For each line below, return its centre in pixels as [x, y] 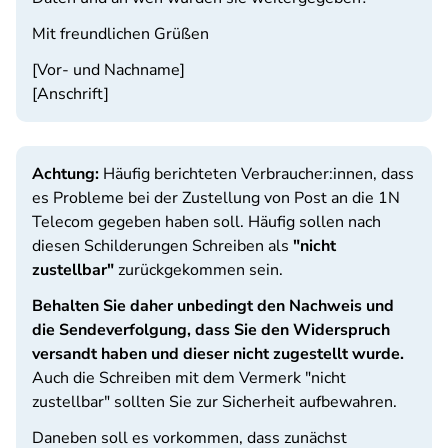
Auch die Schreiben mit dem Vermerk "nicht [189, 378]
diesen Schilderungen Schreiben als [162, 246]
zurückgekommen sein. [200, 270]
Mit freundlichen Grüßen [120, 34]
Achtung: [67, 174]
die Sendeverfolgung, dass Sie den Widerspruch [211, 330]
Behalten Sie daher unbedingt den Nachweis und [213, 306]
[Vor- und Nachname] [108, 70]
